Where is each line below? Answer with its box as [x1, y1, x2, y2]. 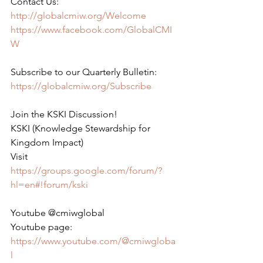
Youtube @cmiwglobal [11, 207, 104, 218]
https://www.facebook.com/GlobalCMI [11, 24, 172, 35]
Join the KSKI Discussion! [11, 109, 117, 120]
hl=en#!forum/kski [11, 179, 88, 190]
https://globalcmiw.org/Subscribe [11, 80, 151, 92]
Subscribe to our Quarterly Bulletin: [11, 66, 157, 77]
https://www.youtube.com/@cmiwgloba [11, 235, 176, 247]
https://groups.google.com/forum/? [11, 165, 162, 176]
